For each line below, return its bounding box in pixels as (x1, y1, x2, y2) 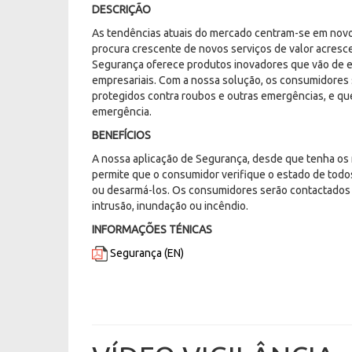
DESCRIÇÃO (92, 2, 151, 16)
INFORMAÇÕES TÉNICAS (92, 222, 212, 236)
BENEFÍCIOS (92, 128, 151, 141)
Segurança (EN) (110, 246, 184, 259)
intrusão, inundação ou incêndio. (92, 199, 248, 212)
